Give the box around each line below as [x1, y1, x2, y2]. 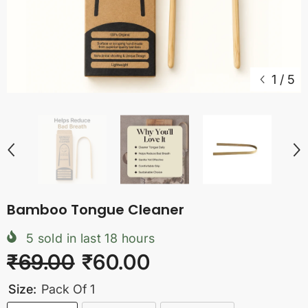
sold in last [34, 230, 105, 245]
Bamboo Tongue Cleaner [7, 200, 184, 219]
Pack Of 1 [41, 282, 95, 297]
